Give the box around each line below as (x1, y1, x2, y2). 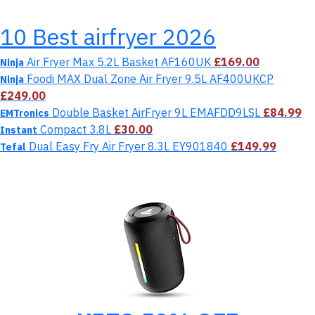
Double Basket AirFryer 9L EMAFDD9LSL (49, 105, 263, 120)
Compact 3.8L (37, 122, 114, 136)
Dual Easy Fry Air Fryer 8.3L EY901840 (26, 139, 231, 153)
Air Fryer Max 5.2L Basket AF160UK (24, 54, 214, 69)
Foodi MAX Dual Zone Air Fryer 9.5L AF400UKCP (24, 71, 274, 86)
